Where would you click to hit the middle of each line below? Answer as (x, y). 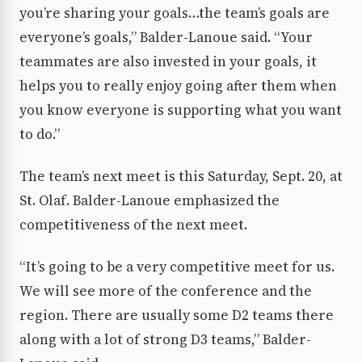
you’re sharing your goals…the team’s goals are (175, 13)
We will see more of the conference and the (166, 291)
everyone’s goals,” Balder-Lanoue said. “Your (166, 38)
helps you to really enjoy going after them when (178, 86)
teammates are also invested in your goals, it (168, 62)
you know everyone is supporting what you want (181, 110)
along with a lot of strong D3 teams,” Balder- (165, 340)
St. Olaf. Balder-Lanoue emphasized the (149, 201)
